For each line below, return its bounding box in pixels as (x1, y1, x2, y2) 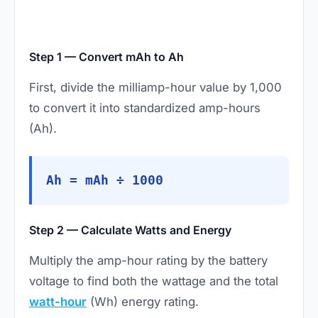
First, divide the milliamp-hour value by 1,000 (29, 80, 282, 95)
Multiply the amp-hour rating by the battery (29, 253, 268, 268)
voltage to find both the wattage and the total (29, 274, 278, 289)
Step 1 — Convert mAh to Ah (29, 50, 184, 65)
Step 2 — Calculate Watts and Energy (29, 223, 231, 238)
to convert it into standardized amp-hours (29, 101, 261, 116)
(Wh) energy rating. (87, 295, 199, 309)
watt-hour (29, 295, 87, 309)
